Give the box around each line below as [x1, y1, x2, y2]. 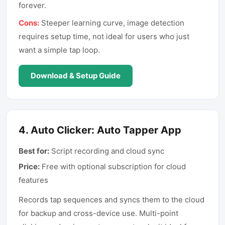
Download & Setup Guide [31, 71, 121, 80]
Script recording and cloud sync [51, 146, 164, 156]
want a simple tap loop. [19, 45, 100, 55]
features [19, 175, 48, 185]
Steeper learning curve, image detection [41, 18, 184, 28]
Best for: [19, 146, 49, 156]
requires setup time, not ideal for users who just [19, 32, 189, 41]
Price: [19, 162, 40, 171]
